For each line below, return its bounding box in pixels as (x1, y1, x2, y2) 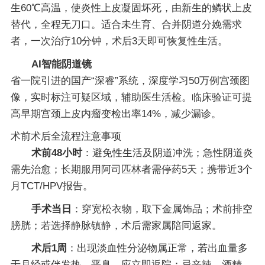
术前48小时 (31, 147, 82, 159)
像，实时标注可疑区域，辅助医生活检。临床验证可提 (10, 91, 252, 103)
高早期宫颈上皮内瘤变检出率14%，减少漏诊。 (10, 108, 221, 119)
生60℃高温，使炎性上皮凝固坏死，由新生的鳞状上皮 (10, 2, 252, 14)
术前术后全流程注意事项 (10, 131, 121, 143)
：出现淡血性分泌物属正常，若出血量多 (66, 243, 248, 254)
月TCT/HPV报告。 (10, 180, 93, 192)
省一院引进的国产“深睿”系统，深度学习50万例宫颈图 (10, 75, 250, 86)
